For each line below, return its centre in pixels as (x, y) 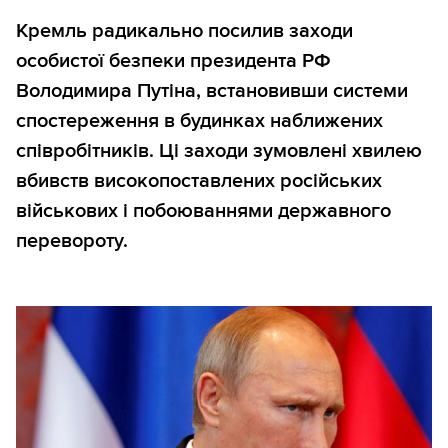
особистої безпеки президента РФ (173, 61)
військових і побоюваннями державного (203, 211)
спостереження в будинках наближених (199, 121)
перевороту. (72, 241)
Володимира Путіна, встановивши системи (212, 91)
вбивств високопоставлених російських (199, 181)
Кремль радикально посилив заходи (184, 31)
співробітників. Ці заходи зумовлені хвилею (219, 151)
